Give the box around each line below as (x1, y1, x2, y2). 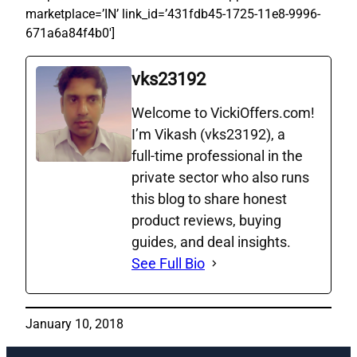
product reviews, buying (131, 212, 281, 229)
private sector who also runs (131, 169, 309, 186)
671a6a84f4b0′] (25, 25, 115, 41)
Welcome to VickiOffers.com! (131, 104, 315, 122)
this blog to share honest (131, 190, 287, 208)
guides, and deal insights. (131, 233, 291, 251)
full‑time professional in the (131, 147, 303, 165)
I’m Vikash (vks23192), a (131, 126, 285, 143)
